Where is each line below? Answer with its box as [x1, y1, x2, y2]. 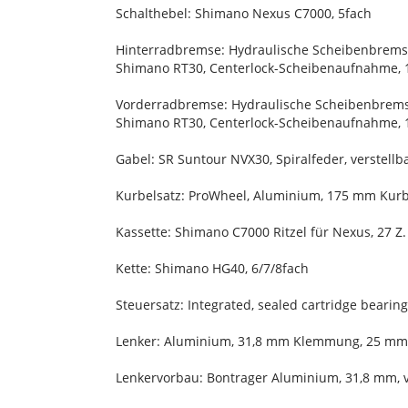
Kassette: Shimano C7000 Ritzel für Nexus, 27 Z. [116, 223, 406, 241]
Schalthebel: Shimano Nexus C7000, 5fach [116, 5, 372, 23]
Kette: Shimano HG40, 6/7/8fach [116, 260, 309, 278]
